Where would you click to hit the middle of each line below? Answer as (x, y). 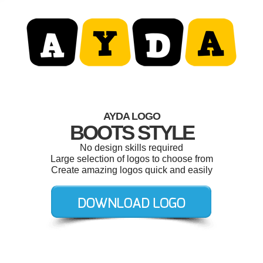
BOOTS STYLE (131, 132)
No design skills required (131, 148)
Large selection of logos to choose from (131, 159)
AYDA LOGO (131, 116)
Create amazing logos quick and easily (131, 170)
